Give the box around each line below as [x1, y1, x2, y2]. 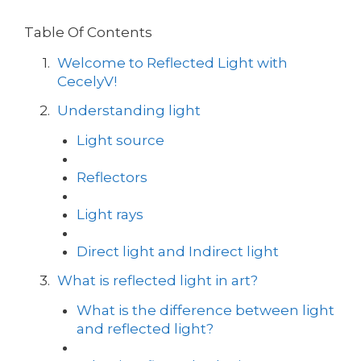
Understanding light [56, 102, 201, 119]
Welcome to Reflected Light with [56, 54, 288, 71]
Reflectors [76, 168, 147, 185]
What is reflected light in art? [56, 272, 258, 289]
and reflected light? [76, 321, 214, 338]
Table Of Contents [24, 24, 152, 41]
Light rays [76, 205, 143, 222]
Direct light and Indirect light [76, 243, 279, 259]
